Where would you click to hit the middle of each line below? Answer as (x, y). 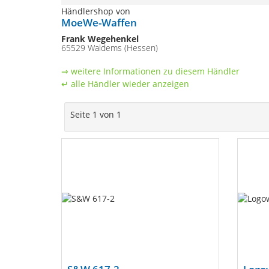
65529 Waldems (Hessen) (110, 48)
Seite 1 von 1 (96, 114)
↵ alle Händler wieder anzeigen (125, 84)
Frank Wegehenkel (100, 39)
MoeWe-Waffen (99, 23)
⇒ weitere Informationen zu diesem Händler (150, 71)
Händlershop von (96, 11)
